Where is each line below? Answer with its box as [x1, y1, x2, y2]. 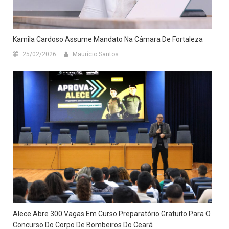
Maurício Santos [73, 50, 119, 58]
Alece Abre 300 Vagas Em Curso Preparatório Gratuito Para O [13, 210, 211, 218]
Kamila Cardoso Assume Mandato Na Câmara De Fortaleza [13, 35, 203, 43]
